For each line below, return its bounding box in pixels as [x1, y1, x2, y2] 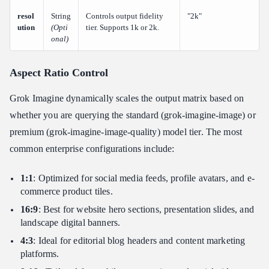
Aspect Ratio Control [10, 66, 108, 79]
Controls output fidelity [86, 11, 163, 20]
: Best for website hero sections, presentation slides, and [38, 204, 254, 214]
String [51, 11, 71, 20]
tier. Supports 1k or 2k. [86, 22, 159, 32]
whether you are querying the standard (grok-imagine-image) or [10, 109, 256, 120]
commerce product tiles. [20, 186, 113, 196]
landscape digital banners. [20, 217, 121, 228]
